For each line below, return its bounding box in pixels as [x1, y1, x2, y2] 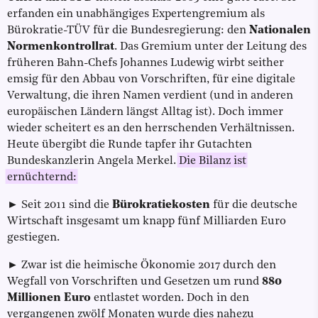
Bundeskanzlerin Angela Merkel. [7, 155, 179, 168]
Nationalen [249, 25, 311, 37]
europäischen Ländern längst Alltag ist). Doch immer [7, 106, 283, 119]
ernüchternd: [7, 172, 77, 184]
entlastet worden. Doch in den [91, 292, 249, 305]
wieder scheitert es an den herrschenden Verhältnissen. [7, 123, 295, 135]
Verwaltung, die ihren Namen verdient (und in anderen [7, 90, 293, 102]
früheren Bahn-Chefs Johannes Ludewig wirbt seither [7, 57, 284, 70]
